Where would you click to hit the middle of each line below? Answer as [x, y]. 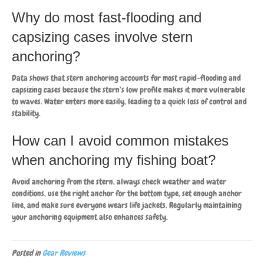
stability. [26, 113]
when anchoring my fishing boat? [114, 160]
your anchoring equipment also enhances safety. [90, 217]
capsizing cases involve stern [102, 37]
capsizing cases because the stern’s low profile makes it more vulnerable [128, 89]
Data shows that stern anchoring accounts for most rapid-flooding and [126, 77]
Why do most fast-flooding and [107, 17]
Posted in [27, 253]
